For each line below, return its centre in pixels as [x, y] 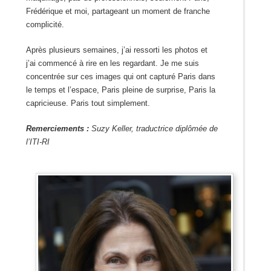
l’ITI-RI [38, 142]
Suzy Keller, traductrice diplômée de [153, 129]
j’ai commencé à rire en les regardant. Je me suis [112, 64]
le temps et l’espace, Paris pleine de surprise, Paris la [120, 90]
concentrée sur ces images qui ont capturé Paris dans [120, 77]
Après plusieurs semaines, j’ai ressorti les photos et [116, 50]
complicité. [45, 25]
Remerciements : [57, 129]
